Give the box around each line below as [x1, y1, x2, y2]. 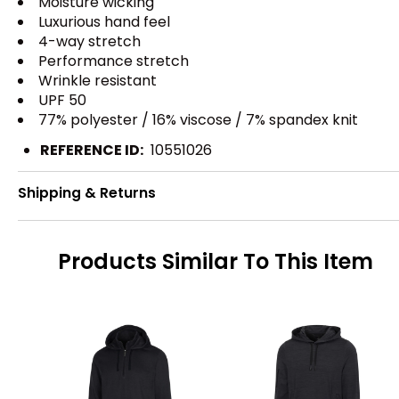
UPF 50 [38, 89, 86, 110]
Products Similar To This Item [58, 247, 373, 277]
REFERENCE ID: [40, 139, 143, 160]
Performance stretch [38, 50, 189, 71]
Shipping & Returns [18, 183, 156, 203]
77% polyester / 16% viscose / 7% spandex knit [38, 109, 358, 130]
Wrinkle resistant [38, 69, 157, 91]
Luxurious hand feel [38, 11, 170, 32]
